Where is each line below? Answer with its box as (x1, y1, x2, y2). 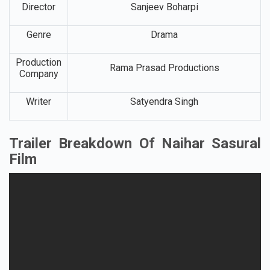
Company (19, 67, 58, 80)
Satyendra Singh (130, 95, 198, 107)
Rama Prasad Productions (109, 61, 219, 74)
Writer (26, 95, 51, 107)
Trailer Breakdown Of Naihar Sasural (9, 135, 261, 152)
